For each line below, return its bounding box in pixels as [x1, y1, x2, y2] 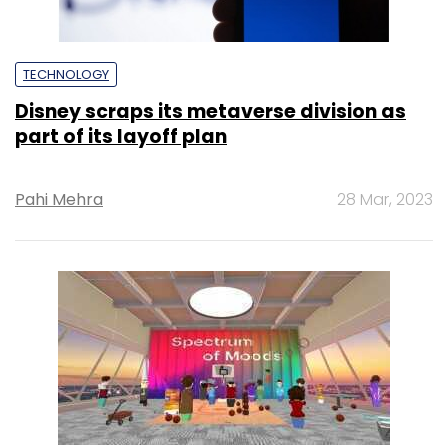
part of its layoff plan [15, 122, 227, 150]
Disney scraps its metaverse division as [15, 97, 406, 125]
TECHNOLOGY [23, 64, 109, 84]
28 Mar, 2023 [337, 187, 433, 211]
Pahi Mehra [15, 187, 103, 211]
